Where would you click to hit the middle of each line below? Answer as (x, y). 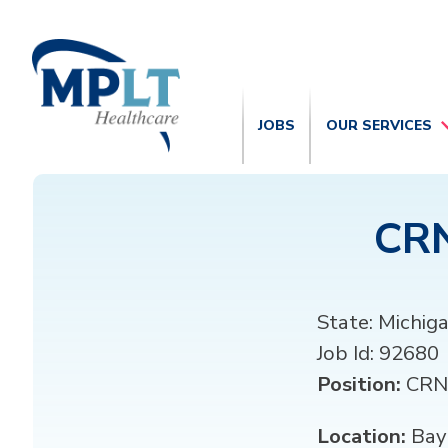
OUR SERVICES (379, 125)
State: (345, 322)
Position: (359, 384)
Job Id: (345, 353)
